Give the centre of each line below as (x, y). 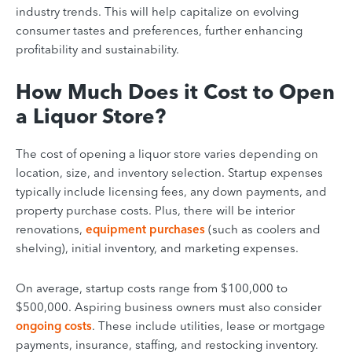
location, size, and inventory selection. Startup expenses (169, 172)
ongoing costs (54, 325)
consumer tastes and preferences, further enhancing (159, 30)
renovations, (51, 229)
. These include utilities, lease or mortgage (209, 325)
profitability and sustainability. (97, 49)
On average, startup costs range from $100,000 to (152, 288)
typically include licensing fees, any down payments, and (171, 191)
